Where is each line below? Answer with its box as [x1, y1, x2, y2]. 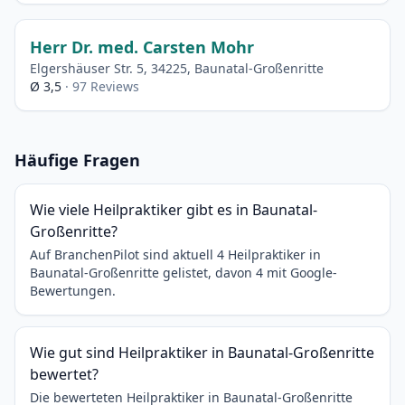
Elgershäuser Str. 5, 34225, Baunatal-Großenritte [30, 60, 324, 77]
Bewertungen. [30, 282, 116, 299]
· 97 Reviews [65, 78, 139, 95]
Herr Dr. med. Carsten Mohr [30, 36, 254, 58]
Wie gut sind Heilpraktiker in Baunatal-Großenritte [30, 343, 374, 363]
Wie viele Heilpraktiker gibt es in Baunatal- [30, 200, 317, 220]
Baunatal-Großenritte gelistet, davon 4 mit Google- [30, 264, 337, 281]
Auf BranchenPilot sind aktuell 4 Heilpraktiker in [30, 246, 321, 263]
